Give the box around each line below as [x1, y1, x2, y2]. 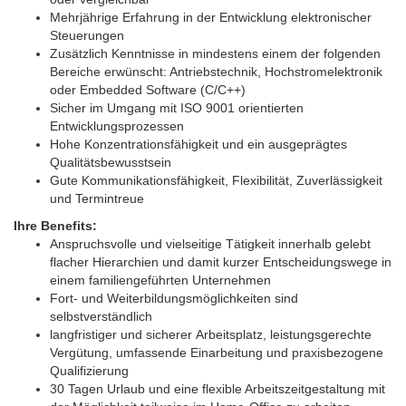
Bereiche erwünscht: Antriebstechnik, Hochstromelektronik [50, 64, 382, 80]
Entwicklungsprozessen [50, 119, 184, 134]
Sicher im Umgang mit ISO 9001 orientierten [50, 101, 304, 116]
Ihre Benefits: [14, 218, 97, 234]
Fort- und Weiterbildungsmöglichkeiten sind [50, 291, 298, 306]
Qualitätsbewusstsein [50, 155, 171, 170]
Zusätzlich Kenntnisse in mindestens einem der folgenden [50, 46, 381, 62]
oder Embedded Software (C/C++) [50, 82, 246, 98]
